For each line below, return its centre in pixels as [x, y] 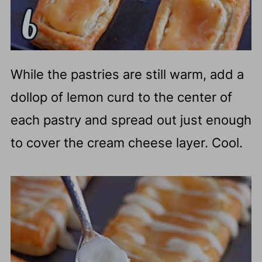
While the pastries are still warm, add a [127, 74]
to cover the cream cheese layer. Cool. [126, 142]
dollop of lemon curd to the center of [121, 97]
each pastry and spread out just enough [131, 120]
